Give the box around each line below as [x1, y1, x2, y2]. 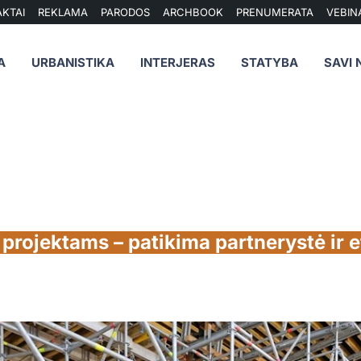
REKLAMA [38, 6, 89, 19]
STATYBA [241, 55, 299, 70]
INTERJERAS [140, 55, 216, 70]
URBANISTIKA [31, 55, 115, 70]
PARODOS [101, 6, 151, 19]
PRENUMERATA [236, 6, 314, 19]
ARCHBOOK [163, 6, 224, 19]
